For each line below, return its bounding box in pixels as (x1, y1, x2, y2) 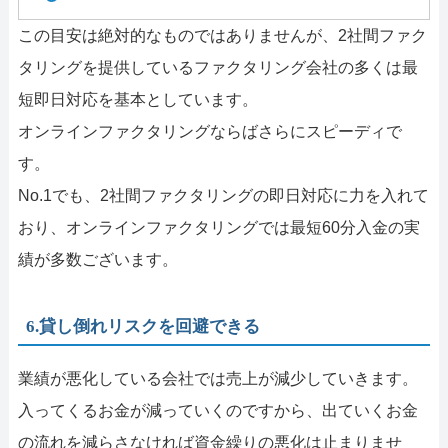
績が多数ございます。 (17, 251, 178, 269)
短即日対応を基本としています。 (17, 91, 258, 109)
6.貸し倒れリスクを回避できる (26, 317, 261, 337)
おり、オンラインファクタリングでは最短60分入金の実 (17, 219, 420, 237)
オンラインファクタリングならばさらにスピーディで (17, 123, 402, 141)
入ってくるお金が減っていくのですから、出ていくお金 (17, 402, 418, 420)
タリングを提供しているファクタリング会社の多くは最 (17, 59, 418, 77)
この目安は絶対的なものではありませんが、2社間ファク (17, 27, 427, 45)
